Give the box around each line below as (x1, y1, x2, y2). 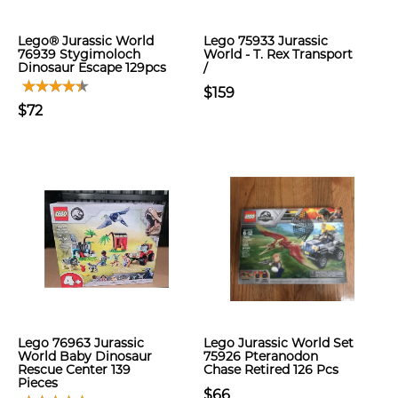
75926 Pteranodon (203, 348, 318, 364)
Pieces (18, 375, 58, 391)
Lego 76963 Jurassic (18, 335, 144, 351)
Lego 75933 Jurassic (203, 33, 328, 49)
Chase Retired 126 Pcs (203, 362, 338, 378)
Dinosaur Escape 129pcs (18, 60, 166, 76)
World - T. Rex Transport (203, 46, 353, 62)
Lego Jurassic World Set (203, 335, 354, 351)
